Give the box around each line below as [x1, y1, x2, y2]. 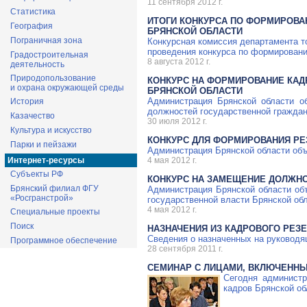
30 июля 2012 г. [147, 116, 207, 126]
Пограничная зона [10, 36, 82, 45]
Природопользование [10, 73, 96, 83]
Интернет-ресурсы [8, 156, 84, 165]
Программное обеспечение [10, 236, 117, 245]
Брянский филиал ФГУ [10, 184, 99, 193]
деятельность [10, 60, 64, 69]
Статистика [10, 7, 56, 16]
